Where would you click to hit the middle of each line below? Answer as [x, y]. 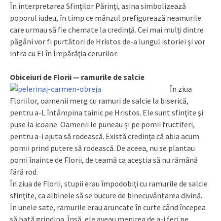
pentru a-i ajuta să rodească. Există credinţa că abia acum [105, 136]
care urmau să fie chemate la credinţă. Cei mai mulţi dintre [107, 29]
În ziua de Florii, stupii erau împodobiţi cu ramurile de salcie [109, 183]
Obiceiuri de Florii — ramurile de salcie [77, 77]
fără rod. [24, 171]
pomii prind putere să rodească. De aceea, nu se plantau [102, 148]
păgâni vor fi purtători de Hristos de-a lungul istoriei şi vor [108, 41]
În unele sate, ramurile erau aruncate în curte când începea [108, 207]
